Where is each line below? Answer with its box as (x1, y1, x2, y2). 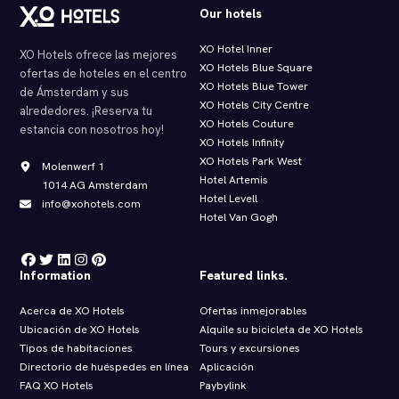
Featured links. (199, 267, 288, 284)
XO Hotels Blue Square (199, 61, 313, 76)
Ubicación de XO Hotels (20, 322, 141, 338)
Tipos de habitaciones (20, 341, 134, 356)
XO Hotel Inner (199, 42, 273, 57)
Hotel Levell (199, 191, 257, 207)
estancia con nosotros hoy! (20, 121, 165, 137)
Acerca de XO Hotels (20, 304, 126, 319)
